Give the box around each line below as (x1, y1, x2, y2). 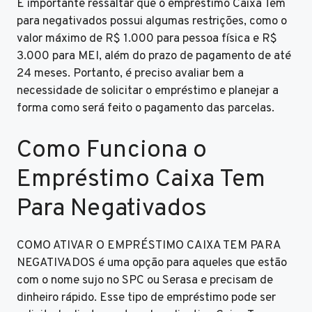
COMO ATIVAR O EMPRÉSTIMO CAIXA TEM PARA (17, 237, 281, 253)
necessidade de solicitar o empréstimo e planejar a (17, 84, 279, 100)
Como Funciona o (17, 134, 207, 166)
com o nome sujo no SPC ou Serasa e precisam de (17, 272, 273, 288)
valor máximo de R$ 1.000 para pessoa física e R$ (17, 31, 277, 47)
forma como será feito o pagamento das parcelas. (17, 101, 274, 117)
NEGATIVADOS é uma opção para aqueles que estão (17, 255, 287, 271)
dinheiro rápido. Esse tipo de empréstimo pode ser (17, 290, 276, 306)
